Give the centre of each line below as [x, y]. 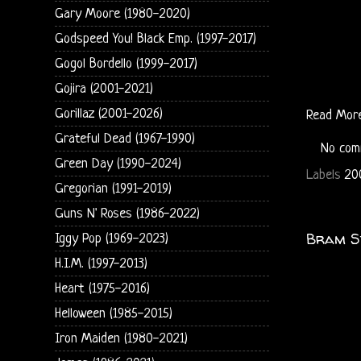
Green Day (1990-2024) [118, 164]
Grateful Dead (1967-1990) [124, 139]
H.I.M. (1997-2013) [101, 263]
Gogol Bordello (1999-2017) [126, 64]
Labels [325, 176]
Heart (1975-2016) [102, 288]
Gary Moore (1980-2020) [122, 14]
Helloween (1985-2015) [113, 313]
